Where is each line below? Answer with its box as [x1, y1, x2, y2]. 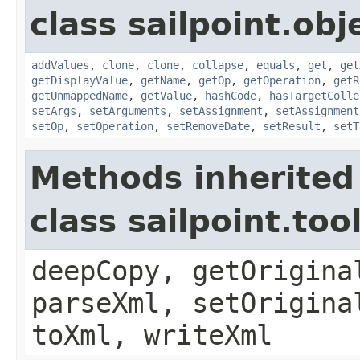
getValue [141, 88, 192, 102]
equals [256, 58, 295, 72]
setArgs [31, 104, 76, 117]
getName [141, 73, 186, 87]
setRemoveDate [166, 119, 250, 133]
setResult [263, 119, 321, 133]
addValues [31, 58, 89, 72]
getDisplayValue [31, 73, 128, 87]
